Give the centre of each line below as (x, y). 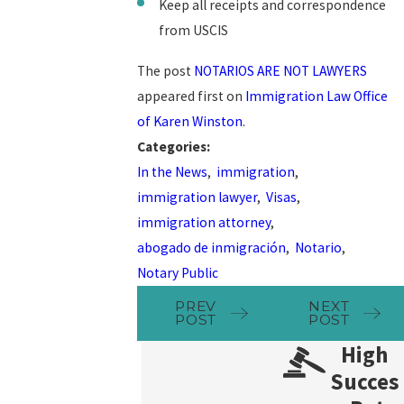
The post (166, 70)
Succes (365, 381)
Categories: (175, 146)
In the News (173, 171)
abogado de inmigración (212, 247)
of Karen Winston (190, 121)
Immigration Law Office (317, 96)
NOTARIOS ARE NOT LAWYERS (281, 70)
